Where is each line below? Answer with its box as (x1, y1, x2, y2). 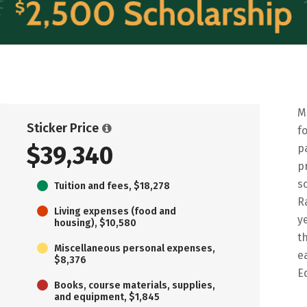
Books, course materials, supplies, (54, 279, 215, 291)
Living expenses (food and (54, 205, 176, 217)
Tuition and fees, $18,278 (54, 180, 170, 192)
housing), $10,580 (54, 217, 136, 229)
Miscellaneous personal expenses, (54, 242, 215, 254)
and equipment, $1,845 (54, 291, 160, 303)
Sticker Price (27, 120, 99, 136)
